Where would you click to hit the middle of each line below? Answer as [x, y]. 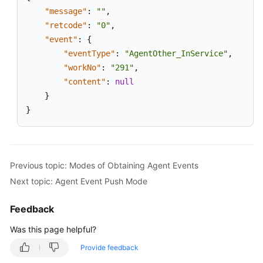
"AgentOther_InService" [176, 54]
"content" [85, 82]
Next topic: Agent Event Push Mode [79, 181]
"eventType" [89, 54]
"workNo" [82, 68]
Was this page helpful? [53, 230]
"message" [66, 11]
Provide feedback [109, 248]
